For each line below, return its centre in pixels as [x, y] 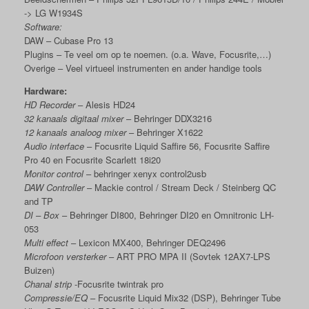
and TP [39, 201]
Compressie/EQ [56, 298]
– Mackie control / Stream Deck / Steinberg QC [180, 188]
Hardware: [46, 91]
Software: [43, 27]
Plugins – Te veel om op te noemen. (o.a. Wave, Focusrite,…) [148, 54]
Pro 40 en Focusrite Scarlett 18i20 [92, 160]
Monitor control [55, 174]
